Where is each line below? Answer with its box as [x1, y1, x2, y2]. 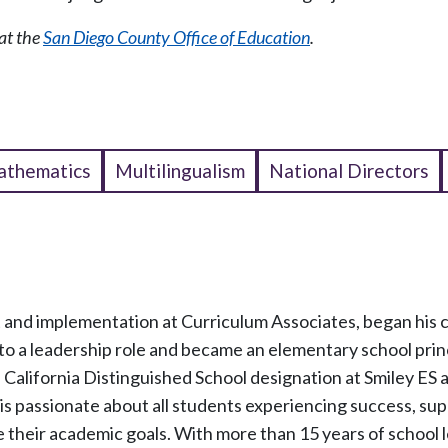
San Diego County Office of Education [43, 26, 310, 49]
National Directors [269, 159, 429, 183]
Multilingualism [115, 159, 245, 183]
